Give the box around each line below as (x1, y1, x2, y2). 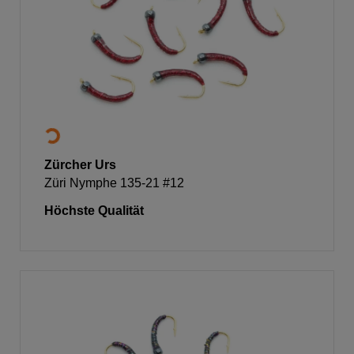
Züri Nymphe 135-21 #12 (44, 175, 184, 190)
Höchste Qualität (44, 203, 144, 217)
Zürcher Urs (44, 157, 116, 171)
